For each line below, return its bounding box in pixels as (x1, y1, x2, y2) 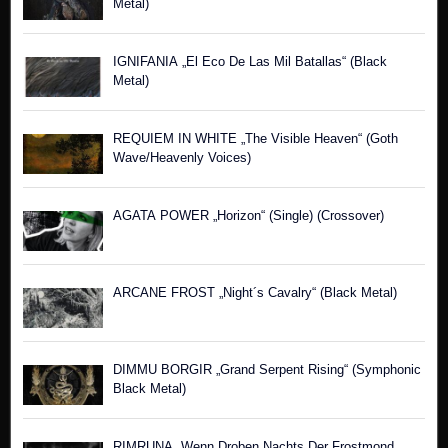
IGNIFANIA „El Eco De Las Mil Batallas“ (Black (113, 54, 387, 69)
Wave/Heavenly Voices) (113, 150, 251, 165)
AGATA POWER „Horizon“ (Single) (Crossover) (113, 208, 384, 223)
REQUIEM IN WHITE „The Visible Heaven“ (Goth (113, 131, 398, 146)
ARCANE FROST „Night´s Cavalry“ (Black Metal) (113, 285, 397, 300)
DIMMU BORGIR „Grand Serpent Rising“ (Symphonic (113, 362, 421, 377)
